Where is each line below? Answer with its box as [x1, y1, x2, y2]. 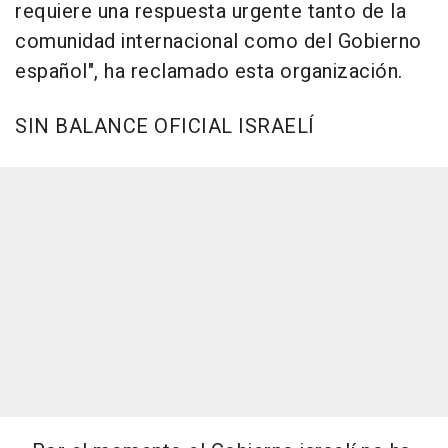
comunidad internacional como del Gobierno [15, 27, 422, 57]
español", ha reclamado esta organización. [15, 57, 403, 87]
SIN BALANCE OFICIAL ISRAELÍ [15, 112, 315, 142]
